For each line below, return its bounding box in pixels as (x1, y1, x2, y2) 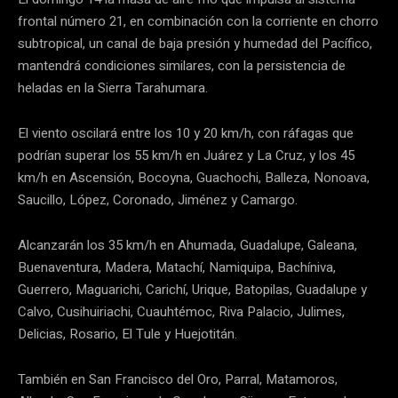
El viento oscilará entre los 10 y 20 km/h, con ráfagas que (18, 123, 354, 144)
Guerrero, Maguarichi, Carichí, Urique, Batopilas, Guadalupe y (18, 280, 367, 300)
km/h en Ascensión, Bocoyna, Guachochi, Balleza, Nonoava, (18, 168, 370, 188)
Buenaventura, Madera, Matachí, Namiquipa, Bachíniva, (18, 258, 336, 278)
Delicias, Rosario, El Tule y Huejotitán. (18, 324, 237, 345)
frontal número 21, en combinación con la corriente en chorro (18, 12, 378, 32)
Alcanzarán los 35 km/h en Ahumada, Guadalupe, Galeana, (18, 235, 357, 256)
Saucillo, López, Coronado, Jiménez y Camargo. (18, 190, 298, 211)
